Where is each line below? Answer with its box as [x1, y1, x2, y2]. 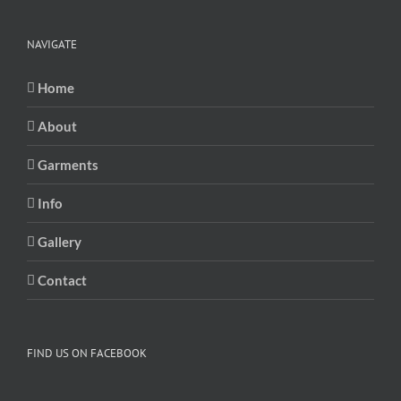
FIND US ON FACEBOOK [27, 345, 147, 361]
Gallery [38, 233, 81, 250]
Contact [38, 271, 87, 288]
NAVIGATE [27, 36, 77, 52]
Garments [38, 156, 98, 173]
